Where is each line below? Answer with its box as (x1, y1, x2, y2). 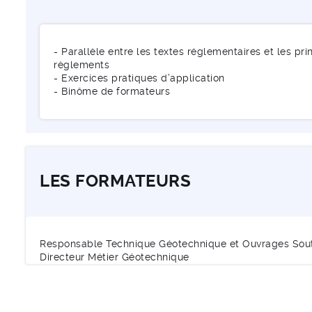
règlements (54, 58, 109, 70)
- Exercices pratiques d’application (54, 72, 225, 84)
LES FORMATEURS (40, 171, 191, 191)
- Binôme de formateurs (54, 85, 170, 97)
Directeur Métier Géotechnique (40, 251, 189, 263)
